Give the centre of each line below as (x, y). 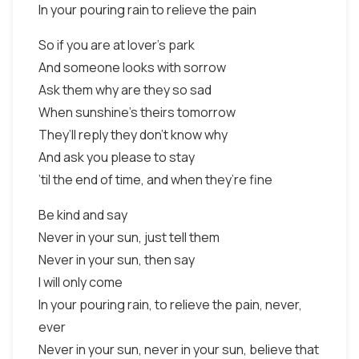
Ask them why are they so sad (125, 90)
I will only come (81, 282)
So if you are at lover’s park (117, 45)
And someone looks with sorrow (132, 67)
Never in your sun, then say (117, 260)
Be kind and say (83, 215)
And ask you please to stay (117, 157)
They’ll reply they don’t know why (133, 135)
